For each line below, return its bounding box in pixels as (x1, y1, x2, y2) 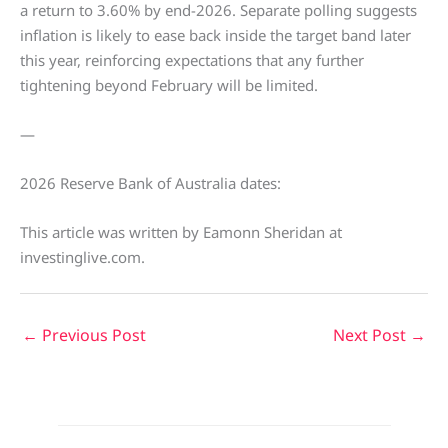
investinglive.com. (20, 247, 145, 267)
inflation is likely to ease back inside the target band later (20, 25, 411, 45)
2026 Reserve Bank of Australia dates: (20, 173, 281, 193)
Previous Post (38, 324, 146, 346)
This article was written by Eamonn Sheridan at (20, 222, 342, 242)
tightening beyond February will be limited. (20, 75, 318, 95)
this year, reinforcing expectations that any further (20, 50, 364, 70)
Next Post (333, 324, 410, 346)
